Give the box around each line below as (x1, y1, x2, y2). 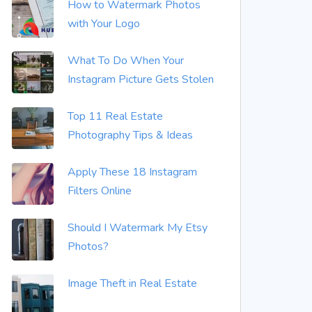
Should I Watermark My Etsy (68, 220, 208, 235)
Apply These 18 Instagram (68, 164, 197, 180)
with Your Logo (68, 16, 140, 31)
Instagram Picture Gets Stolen (68, 72, 214, 87)
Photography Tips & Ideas (68, 127, 193, 143)
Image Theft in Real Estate (68, 276, 197, 291)
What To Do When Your (68, 53, 184, 68)
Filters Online (68, 183, 132, 198)
